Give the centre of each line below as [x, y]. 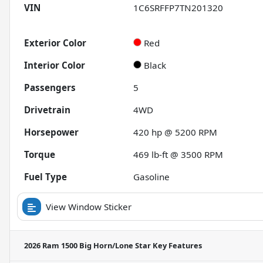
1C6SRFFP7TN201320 [178, 8]
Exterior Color [55, 43]
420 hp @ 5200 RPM [176, 132]
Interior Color [55, 65]
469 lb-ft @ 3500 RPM [178, 155]
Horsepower [51, 132]
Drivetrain [47, 110]
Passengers [50, 88]
